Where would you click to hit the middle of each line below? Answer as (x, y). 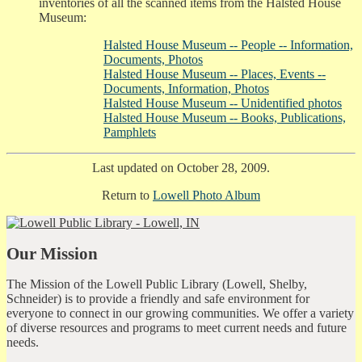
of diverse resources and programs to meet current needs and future (177, 328)
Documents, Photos (153, 59)
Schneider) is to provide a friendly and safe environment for (158, 299)
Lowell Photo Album (206, 195)
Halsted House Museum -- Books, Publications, (225, 117)
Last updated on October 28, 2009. (181, 167)
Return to (127, 195)
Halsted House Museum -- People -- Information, (228, 44)
